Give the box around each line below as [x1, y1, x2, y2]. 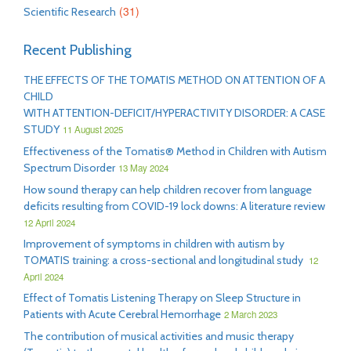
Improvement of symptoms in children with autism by [24, 237, 284, 251]
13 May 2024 [118, 161, 168, 174]
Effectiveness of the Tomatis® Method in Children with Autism [24, 144, 327, 158]
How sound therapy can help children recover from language [24, 183, 312, 197]
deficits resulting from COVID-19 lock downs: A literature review [24, 199, 327, 213]
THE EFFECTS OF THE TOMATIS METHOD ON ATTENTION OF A [24, 73, 325, 87]
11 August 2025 [63, 123, 123, 136]
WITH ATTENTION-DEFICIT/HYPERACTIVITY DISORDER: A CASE [24, 106, 325, 120]
